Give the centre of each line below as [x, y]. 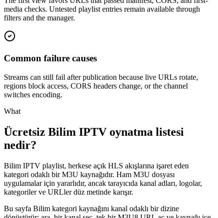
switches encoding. [33, 94]
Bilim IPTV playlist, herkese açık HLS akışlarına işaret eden [96, 165]
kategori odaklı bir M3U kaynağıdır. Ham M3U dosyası [89, 174]
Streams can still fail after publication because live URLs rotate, [101, 77]
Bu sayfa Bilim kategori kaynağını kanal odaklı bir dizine [91, 208]
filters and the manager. [39, 18]
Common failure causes [50, 58]
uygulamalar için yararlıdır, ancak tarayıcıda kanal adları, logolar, [103, 183]
